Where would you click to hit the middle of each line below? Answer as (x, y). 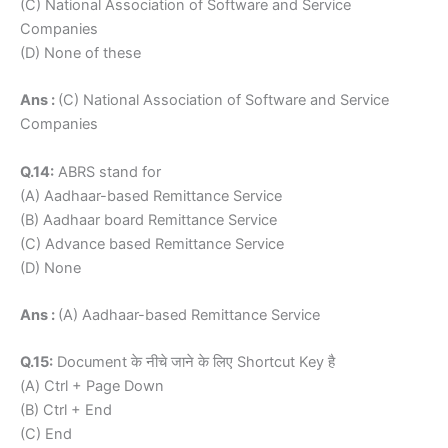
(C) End (46, 434)
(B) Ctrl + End (66, 410)
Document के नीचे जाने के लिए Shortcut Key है (194, 362)
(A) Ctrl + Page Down (92, 386)
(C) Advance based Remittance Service (152, 243)
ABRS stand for (107, 171)
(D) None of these (80, 52)
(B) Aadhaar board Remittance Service (148, 219)
